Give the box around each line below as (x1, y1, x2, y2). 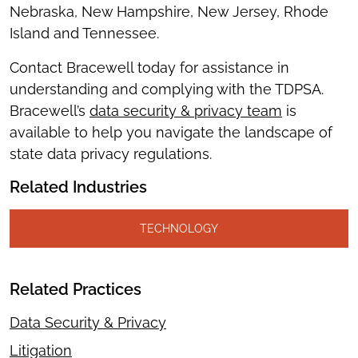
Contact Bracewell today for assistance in (10, 59, 289, 76)
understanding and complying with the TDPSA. (10, 81, 324, 97)
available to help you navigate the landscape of (10, 124, 332, 141)
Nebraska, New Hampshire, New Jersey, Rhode (10, 3, 328, 20)
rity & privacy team (156, 102, 282, 119)
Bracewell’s (10, 102, 89, 119)
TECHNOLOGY (140, 221, 218, 235)
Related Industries (10, 177, 147, 197)
